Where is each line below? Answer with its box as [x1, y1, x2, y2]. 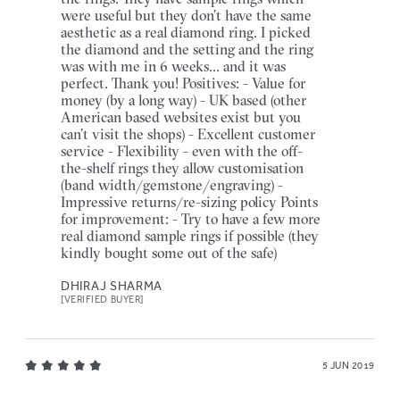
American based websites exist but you [61, 107, 301, 126]
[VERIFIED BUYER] [61, 293, 144, 305]
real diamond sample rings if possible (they [61, 226, 319, 245]
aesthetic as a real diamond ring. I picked [61, 22, 311, 41]
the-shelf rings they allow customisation [61, 158, 304, 177]
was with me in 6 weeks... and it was [61, 56, 286, 75]
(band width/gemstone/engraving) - [61, 175, 283, 194]
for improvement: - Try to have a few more [61, 209, 321, 228]
